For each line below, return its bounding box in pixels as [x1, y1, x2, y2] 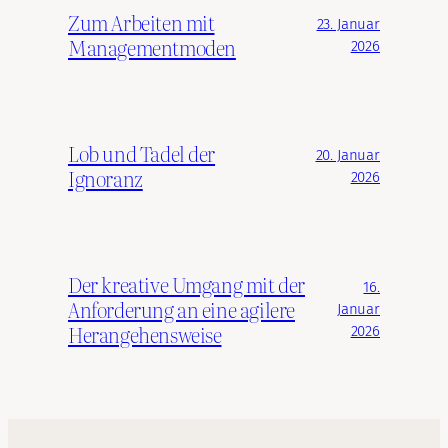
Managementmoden [68, 32, 236, 63]
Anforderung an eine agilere [68, 293, 295, 324]
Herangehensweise [68, 318, 222, 349]
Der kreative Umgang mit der [68, 268, 305, 299]
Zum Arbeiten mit [68, 7, 215, 38]
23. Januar [316, 15, 380, 34]
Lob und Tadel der [68, 138, 216, 169]
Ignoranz [68, 163, 143, 194]
